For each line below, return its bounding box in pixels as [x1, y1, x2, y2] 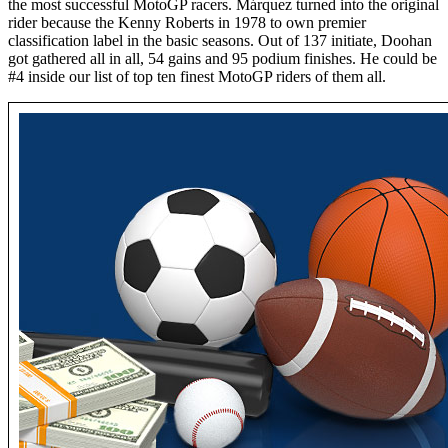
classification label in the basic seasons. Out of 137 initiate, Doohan [8, 32, 432, 50]
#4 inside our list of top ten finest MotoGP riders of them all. [8, 68, 386, 86]
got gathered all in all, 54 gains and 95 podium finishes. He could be [8, 50, 437, 68]
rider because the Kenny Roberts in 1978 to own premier [8, 14, 366, 32]
